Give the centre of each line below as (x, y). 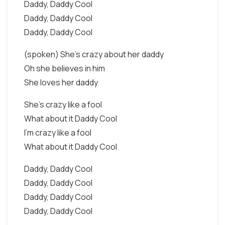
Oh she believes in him (65, 68)
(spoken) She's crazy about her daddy (94, 54)
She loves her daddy (61, 82)
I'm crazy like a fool (58, 133)
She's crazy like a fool (63, 104)
